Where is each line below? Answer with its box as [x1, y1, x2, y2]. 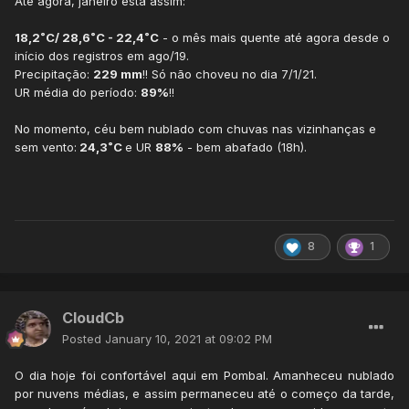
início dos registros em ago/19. [15, 48, 189, 64]
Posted [62, 331, 105, 347]
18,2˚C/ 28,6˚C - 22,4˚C [15, 30, 159, 46]
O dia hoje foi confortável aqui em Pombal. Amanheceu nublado [15, 368, 394, 383]
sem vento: [15, 140, 77, 155]
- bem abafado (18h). [184, 140, 307, 155]
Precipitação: [15, 67, 93, 82]
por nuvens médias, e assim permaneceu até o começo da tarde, [15, 386, 394, 402]
